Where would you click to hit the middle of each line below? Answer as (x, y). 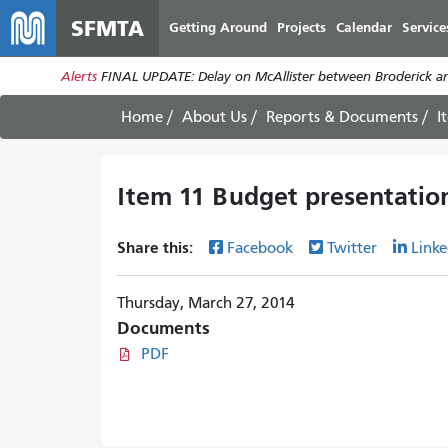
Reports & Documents (342, 117)
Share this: (157, 247)
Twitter (352, 248)
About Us (214, 117)
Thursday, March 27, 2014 (206, 303)
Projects (301, 27)
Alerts (78, 76)
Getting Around (218, 27)
